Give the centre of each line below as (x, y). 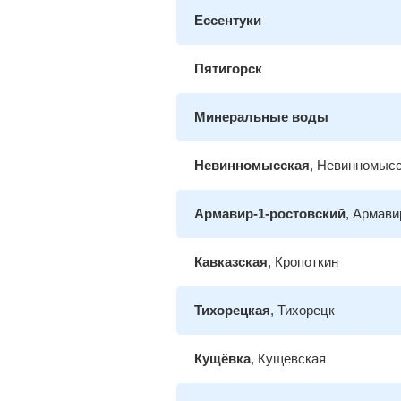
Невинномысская (252, 165)
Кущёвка (222, 358)
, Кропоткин (303, 262)
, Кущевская (288, 358)
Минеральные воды (261, 117)
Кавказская (231, 262)
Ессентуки (228, 20)
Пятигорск (228, 68)
